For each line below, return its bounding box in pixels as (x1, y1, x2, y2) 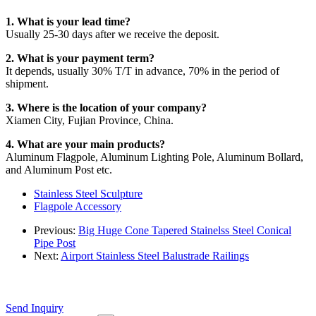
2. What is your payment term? (6, 51, 154, 64)
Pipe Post (34, 236, 75, 249)
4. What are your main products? (6, 138, 165, 150)
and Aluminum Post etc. (6, 163, 112, 176)
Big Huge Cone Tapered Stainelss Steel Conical (78, 224, 291, 236)
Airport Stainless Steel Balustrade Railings (61, 249, 249, 262)
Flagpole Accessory (34, 200, 121, 212)
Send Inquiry (6, 301, 63, 314)
